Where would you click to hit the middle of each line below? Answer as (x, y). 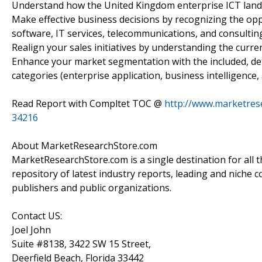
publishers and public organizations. (92, 187)
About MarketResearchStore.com (85, 145)
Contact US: (37, 216)
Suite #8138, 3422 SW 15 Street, (81, 244)
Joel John (31, 230)
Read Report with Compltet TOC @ (88, 103)
